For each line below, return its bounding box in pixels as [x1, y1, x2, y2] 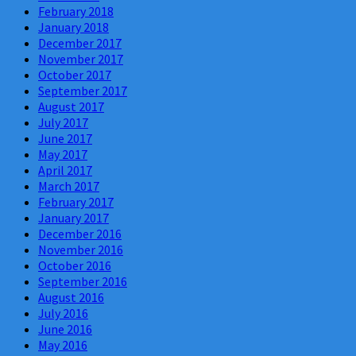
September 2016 [38, 273, 127, 290]
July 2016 [38, 305, 88, 322]
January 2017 [38, 210, 109, 226]
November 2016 [38, 242, 123, 258]
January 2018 [38, 19, 109, 36]
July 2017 [38, 114, 88, 131]
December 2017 [38, 35, 122, 52]
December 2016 [38, 226, 122, 242]
